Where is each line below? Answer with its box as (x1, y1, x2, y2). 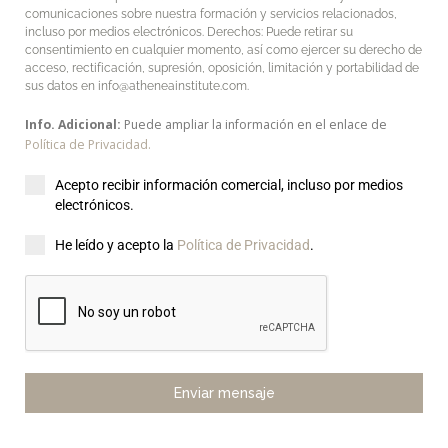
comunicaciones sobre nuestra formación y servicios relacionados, (25, 7, 397, 22)
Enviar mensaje (173, 385, 275, 402)
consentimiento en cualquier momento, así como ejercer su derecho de (25, 43, 422, 58)
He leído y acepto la (55, 237, 177, 254)
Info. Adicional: (25, 116, 124, 134)
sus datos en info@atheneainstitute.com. (25, 79, 249, 94)
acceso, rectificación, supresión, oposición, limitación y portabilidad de (25, 61, 419, 76)
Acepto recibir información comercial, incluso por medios (55, 177, 403, 194)
